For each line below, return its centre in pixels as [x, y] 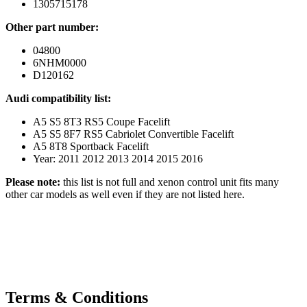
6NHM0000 [60, 62]
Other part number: [52, 27]
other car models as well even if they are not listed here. [125, 194]
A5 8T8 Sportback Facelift [91, 146]
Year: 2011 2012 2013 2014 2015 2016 [118, 158]
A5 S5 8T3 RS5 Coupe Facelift [101, 121]
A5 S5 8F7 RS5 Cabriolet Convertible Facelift [133, 134]
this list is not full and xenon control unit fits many [170, 182]
